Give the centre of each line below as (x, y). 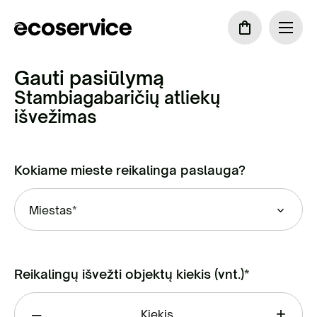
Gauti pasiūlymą (89, 77)
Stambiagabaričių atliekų (117, 98)
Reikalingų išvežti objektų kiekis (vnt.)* (132, 274)
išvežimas (56, 117)
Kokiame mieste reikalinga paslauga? (130, 170)
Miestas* (53, 210)
